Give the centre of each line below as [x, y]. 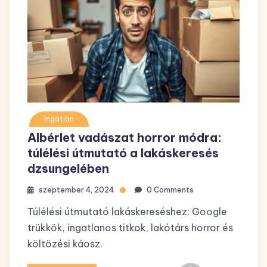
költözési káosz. [65, 244]
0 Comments [170, 190]
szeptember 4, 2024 [76, 190]
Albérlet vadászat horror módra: [125, 138]
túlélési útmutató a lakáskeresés [123, 153]
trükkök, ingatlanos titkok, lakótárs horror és [130, 228]
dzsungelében [68, 169]
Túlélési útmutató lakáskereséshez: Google [127, 212]
